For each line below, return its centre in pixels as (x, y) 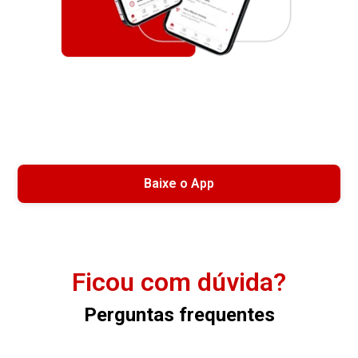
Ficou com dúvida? (179, 282)
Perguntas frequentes (179, 315)
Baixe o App (179, 184)
